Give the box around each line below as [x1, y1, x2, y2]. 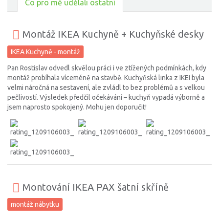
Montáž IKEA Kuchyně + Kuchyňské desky [20, 28, 204, 40]
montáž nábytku [11, 200, 59, 209]
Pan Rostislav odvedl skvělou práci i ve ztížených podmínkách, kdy [7, 64, 206, 72]
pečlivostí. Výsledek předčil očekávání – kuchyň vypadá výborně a [7, 93, 205, 102]
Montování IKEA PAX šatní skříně [20, 181, 169, 193]
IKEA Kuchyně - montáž [11, 47, 80, 56]
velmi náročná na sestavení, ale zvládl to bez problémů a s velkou [7, 84, 205, 92]
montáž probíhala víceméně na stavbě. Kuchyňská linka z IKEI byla [7, 74, 204, 82]
